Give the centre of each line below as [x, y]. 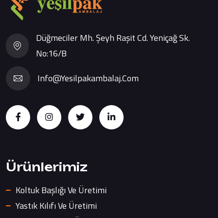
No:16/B [52, 53]
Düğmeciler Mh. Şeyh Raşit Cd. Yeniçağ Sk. [113, 38]
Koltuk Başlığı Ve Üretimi [61, 190]
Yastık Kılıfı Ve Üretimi [56, 206]
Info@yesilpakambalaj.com [88, 78]
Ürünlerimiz [47, 167]
